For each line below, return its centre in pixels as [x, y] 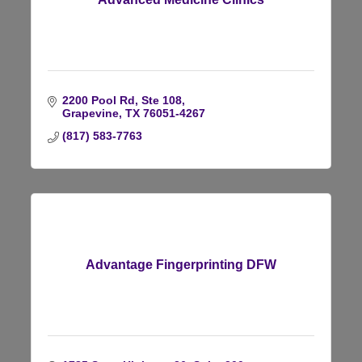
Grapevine [90, 113]
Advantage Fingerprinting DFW [181, 264]
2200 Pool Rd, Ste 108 [122, 100]
